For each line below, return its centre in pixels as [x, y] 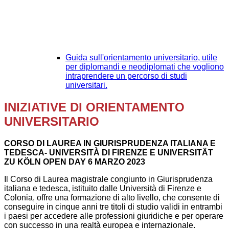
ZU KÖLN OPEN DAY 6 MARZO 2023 [75, 162]
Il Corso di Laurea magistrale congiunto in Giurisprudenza [108, 179]
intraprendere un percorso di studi [126, 76]
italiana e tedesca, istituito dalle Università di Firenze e [103, 189]
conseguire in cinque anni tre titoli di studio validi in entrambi [113, 207]
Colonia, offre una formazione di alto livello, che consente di [112, 198]
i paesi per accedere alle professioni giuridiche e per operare [114, 216]
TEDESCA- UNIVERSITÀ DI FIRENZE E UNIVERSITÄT [109, 153]
